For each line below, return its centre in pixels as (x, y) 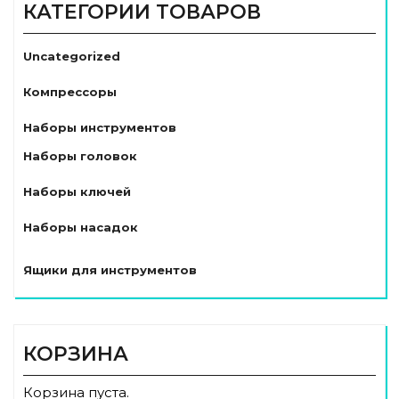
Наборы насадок (81, 228)
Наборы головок (80, 156)
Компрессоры (70, 92)
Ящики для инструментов (110, 270)
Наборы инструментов (100, 128)
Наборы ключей (77, 192)
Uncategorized (72, 57)
